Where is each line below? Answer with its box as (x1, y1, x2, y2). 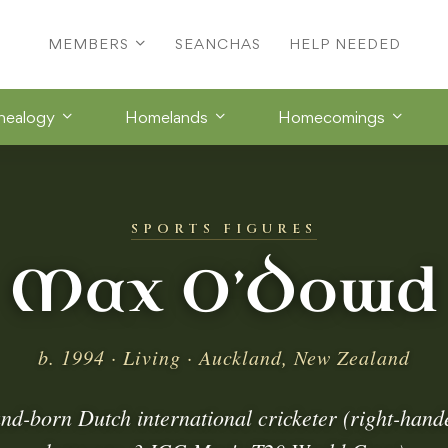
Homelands (125, 106, 208, 127)
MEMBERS (47, 35, 129, 53)
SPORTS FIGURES (131, 219, 317, 238)
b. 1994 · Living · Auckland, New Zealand (38, 343, 410, 370)
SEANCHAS (174, 35, 261, 53)
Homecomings (278, 106, 385, 127)
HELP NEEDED (288, 35, 401, 53)
